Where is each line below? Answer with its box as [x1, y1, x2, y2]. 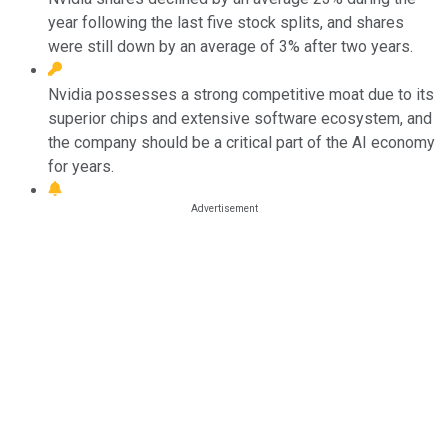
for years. [48, 156, 114, 176]
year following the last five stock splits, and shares [48, 12, 404, 32]
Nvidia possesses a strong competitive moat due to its [48, 84, 434, 104]
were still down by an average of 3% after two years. [48, 36, 413, 56]
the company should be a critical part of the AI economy [48, 132, 435, 152]
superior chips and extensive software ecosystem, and [48, 108, 432, 128]
